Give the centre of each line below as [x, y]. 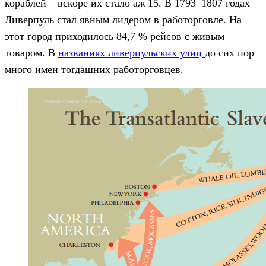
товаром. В [31, 53]
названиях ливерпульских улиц [132, 53]
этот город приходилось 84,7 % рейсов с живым [115, 36]
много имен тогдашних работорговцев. [94, 69]
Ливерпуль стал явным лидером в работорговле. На [123, 19]
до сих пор [229, 53]
